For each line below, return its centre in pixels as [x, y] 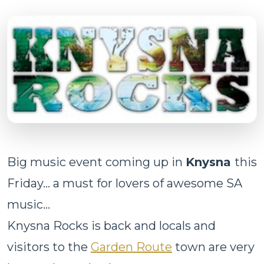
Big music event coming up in [96, 162]
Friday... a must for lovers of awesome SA [125, 183]
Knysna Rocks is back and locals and [111, 225]
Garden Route [131, 247]
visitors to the [49, 247]
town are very [213, 247]
